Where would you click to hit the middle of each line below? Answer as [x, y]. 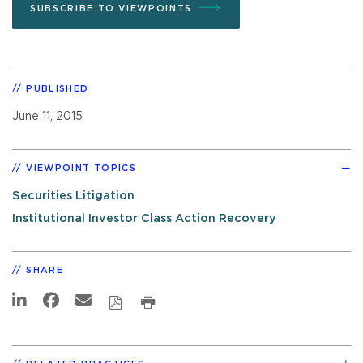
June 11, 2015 [47, 116]
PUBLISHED [58, 88]
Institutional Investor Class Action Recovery [144, 219]
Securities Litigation [73, 195]
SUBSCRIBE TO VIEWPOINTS [111, 8]
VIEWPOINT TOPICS [81, 168]
